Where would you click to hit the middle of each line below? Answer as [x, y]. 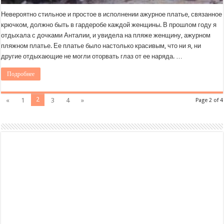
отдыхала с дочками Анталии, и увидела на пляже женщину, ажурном [106, 35]
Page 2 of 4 [209, 100]
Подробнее [21, 74]
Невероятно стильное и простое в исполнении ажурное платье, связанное [112, 14]
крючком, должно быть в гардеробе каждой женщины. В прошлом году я [109, 25]
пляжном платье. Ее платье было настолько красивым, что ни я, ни [101, 46]
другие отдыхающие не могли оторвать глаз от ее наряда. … [92, 56]
